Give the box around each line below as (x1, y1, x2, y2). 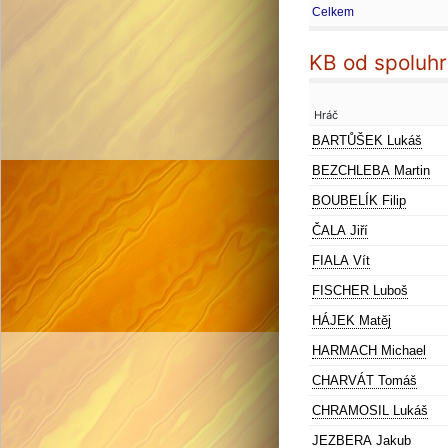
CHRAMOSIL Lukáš (312, 403, 428, 418)
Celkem (312, 5, 354, 19)
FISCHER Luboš (312, 283, 408, 298)
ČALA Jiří (312, 223, 368, 238)
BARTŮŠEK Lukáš (312, 133, 422, 148)
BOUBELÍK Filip (312, 193, 406, 208)
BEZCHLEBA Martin (312, 163, 430, 178)
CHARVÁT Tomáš (312, 373, 417, 388)
